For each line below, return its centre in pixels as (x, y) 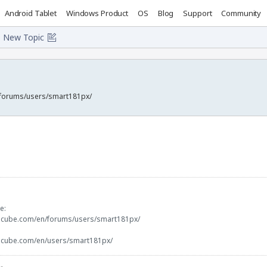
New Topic (24, 37)
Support (198, 13)
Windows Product (97, 13)
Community (241, 13)
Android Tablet (30, 13)
